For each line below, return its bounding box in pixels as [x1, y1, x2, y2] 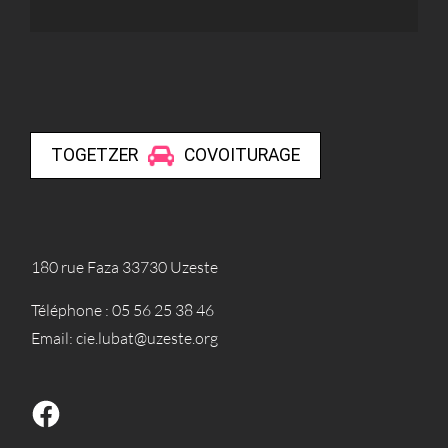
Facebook [29, 394, 96, 415]
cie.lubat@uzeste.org [76, 327, 218, 348]
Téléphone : [31, 299, 112, 320]
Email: [31, 327, 76, 348]
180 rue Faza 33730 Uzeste [31, 256, 218, 277]
